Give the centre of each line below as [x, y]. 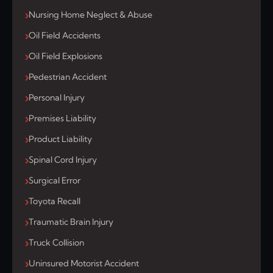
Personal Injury [57, 98]
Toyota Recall [55, 201]
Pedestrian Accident [68, 77]
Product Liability [60, 139]
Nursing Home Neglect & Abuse [90, 15]
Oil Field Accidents [65, 36]
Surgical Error [55, 181]
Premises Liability [62, 119]
